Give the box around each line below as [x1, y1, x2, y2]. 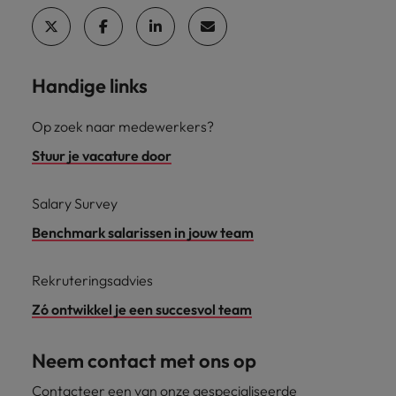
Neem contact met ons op [32, 348, 256, 373]
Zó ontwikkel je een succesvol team [32, 301, 252, 318]
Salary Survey [32, 194, 118, 212]
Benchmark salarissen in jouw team [32, 224, 254, 241]
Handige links [32, 73, 148, 98]
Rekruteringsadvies [32, 271, 153, 289]
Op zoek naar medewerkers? [32, 118, 214, 135]
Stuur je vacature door [32, 147, 171, 164]
